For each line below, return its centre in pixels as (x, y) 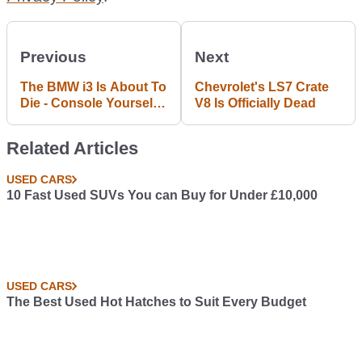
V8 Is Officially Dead (255, 103)
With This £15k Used (83, 120)
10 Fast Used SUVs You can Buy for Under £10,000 (162, 196)
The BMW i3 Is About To (93, 87)
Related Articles (72, 149)
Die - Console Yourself (88, 103)
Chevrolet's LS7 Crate (262, 87)
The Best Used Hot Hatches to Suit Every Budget (156, 302)
